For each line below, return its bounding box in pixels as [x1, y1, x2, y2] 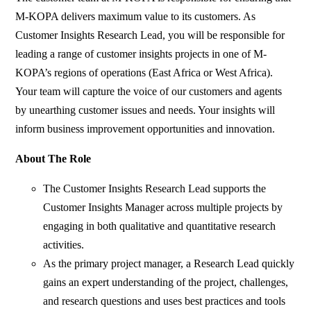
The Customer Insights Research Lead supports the [43, 182, 267, 194]
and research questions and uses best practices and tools [43, 294, 286, 307]
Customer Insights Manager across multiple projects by [43, 201, 283, 213]
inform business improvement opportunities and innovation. [15, 122, 276, 135]
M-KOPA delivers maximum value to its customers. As [15, 10, 256, 22]
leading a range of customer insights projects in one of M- [15, 47, 267, 60]
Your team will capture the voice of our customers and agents [15, 85, 283, 97]
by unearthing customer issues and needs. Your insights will [15, 103, 276, 116]
